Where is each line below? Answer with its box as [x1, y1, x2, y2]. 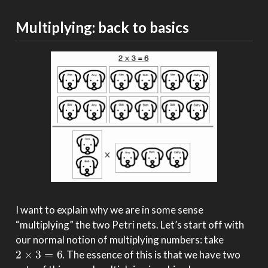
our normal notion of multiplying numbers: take [15, 233, 224, 246]
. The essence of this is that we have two [62, 248, 241, 261]
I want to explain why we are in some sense [15, 203, 203, 217]
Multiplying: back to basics [15, 18, 189, 36]
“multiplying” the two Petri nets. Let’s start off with [15, 218, 244, 232]
